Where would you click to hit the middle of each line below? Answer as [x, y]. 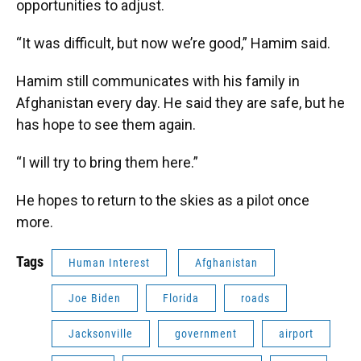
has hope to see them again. [106, 125]
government [206, 334]
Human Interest [109, 263]
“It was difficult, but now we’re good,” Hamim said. [173, 44]
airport [296, 334]
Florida [181, 299]
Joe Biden [95, 299]
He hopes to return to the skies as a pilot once [163, 201]
